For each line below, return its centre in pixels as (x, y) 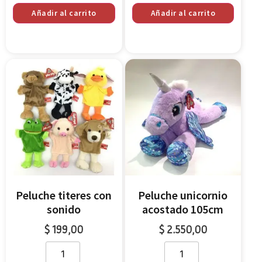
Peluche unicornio (183, 195)
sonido (64, 209)
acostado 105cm (183, 209)
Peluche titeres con (64, 195)
